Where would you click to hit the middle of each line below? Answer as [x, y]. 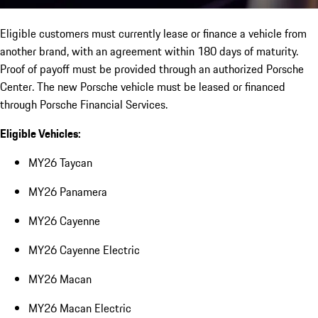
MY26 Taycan [60, 163]
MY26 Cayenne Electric [84, 250]
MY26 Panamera [68, 192]
